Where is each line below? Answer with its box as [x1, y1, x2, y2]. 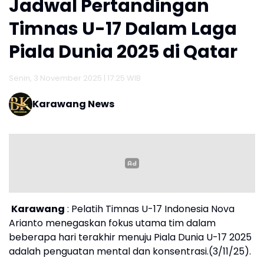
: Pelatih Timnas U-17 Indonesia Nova [67, 202, 235, 216]
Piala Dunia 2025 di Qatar [9, 39, 237, 65]
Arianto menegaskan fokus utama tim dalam [9, 216, 216, 230]
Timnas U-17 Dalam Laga [9, 16, 237, 42]
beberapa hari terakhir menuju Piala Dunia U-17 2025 [9, 230, 252, 245]
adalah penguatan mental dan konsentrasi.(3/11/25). [9, 245, 251, 259]
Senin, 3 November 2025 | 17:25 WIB [9, 72, 141, 84]
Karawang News [32, 97, 114, 111]
